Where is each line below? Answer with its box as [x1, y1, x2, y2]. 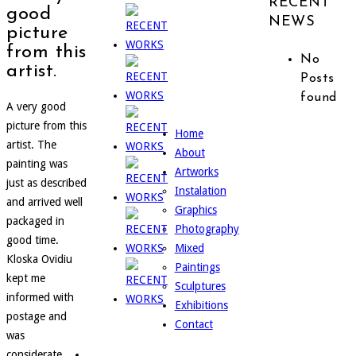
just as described [6, 176, 87, 190]
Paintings [174, 260, 220, 273]
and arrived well [6, 195, 83, 209]
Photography [174, 222, 239, 235]
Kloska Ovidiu [6, 253, 72, 266]
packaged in [6, 215, 64, 228]
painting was [6, 157, 68, 171]
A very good [6, 100, 66, 114]
